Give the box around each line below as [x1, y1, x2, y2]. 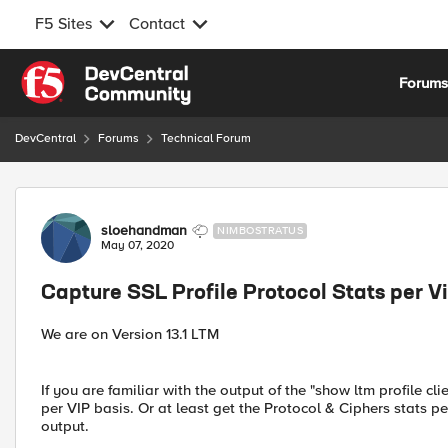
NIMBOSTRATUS [217, 224, 303, 237]
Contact [129, 14, 185, 34]
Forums [98, 131, 139, 146]
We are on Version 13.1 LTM [41, 325, 219, 343]
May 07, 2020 [101, 238, 174, 253]
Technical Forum [161, 131, 251, 146]
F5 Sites [35, 14, 92, 34]
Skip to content [35, 63, 137, 81]
